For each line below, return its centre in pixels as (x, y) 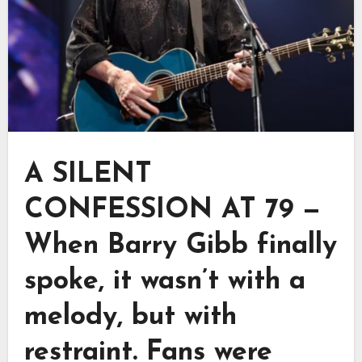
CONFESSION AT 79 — (172, 211)
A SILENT (88, 175)
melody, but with (130, 318)
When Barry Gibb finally (180, 246)
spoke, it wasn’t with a (164, 282)
